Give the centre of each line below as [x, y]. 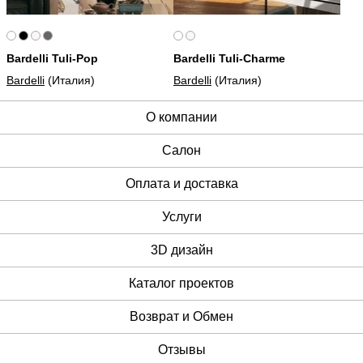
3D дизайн [181, 250]
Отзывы [181, 350]
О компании [181, 117]
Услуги [181, 217]
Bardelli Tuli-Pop [52, 59]
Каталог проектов [181, 284]
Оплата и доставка [181, 184]
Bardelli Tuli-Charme [229, 59]
